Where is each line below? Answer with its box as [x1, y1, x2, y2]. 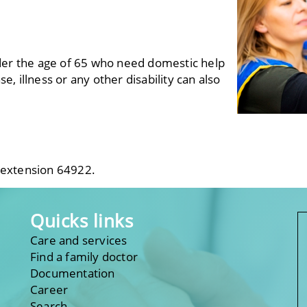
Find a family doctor [30, 248, 138, 265]
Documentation [30, 265, 115, 281]
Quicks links [30, 208, 133, 233]
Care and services [30, 232, 127, 248]
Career [30, 281, 69, 297]
